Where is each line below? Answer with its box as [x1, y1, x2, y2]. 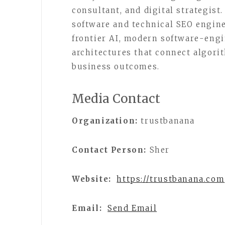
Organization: [72, 116, 138, 126]
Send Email [107, 203, 157, 213]
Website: [72, 174, 111, 184]
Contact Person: [72, 145, 147, 155]
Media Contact [72, 91, 160, 106]
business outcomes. [72, 62, 160, 71]
